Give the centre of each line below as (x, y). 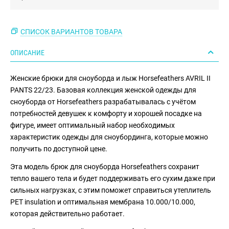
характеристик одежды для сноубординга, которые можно (109, 137)
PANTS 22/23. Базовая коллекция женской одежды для (104, 90)
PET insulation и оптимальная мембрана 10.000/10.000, (103, 202)
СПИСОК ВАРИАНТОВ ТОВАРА (72, 32)
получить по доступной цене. (59, 149)
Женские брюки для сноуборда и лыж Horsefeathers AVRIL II (111, 78)
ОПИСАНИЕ (27, 53)
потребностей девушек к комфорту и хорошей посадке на (106, 114)
